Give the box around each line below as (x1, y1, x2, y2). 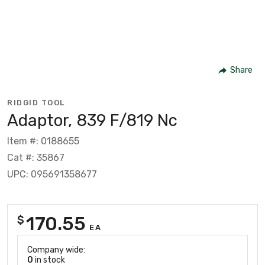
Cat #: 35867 (7, 151, 64, 163)
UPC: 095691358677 (7, 168, 97, 180)
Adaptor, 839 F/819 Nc (7, 110, 177, 130)
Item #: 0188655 (7, 135, 79, 147)
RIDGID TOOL (7, 98, 65, 107)
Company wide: (27, 244, 85, 255)
